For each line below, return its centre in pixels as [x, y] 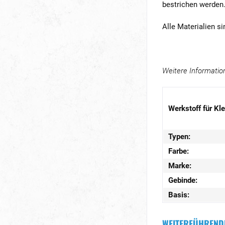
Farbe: [179, 151]
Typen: [179, 137]
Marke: [180, 166]
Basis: [179, 195]
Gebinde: [183, 180]
